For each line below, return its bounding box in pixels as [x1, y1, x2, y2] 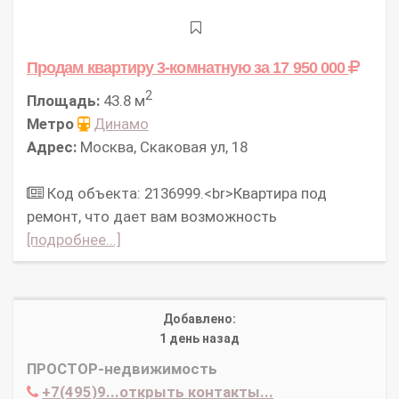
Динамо [94, 115, 149, 134]
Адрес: [27, 138, 77, 157]
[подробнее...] [27, 231, 121, 249]
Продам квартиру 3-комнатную [27, 57, 255, 77]
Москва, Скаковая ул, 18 [77, 138, 248, 157]
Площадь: [27, 92, 100, 110]
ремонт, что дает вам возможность [27, 208, 277, 226]
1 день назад [159, 331, 240, 346]
